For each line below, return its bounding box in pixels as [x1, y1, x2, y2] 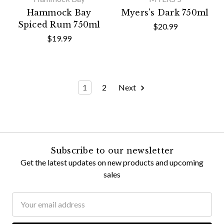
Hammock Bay [26, 7, 91, 17]
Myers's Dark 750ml [121, 7, 209, 17]
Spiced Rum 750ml [17, 19, 100, 29]
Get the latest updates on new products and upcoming [20, 157, 203, 167]
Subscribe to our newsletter [50, 145, 174, 155]
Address [12, 205, 40, 215]
